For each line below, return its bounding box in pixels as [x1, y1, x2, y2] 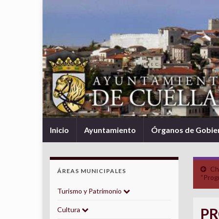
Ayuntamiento [84, 125, 136, 134]
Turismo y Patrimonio [57, 187, 123, 195]
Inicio [50, 125, 69, 134]
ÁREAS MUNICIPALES [57, 167, 126, 175]
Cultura [57, 205, 82, 214]
